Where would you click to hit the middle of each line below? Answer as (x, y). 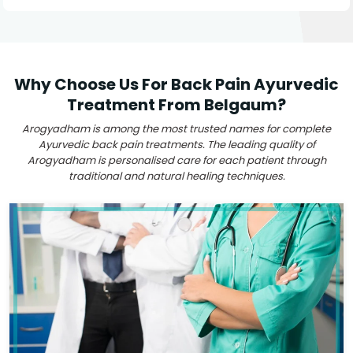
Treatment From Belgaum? (176, 105)
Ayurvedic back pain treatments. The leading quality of (176, 145)
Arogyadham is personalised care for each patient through (176, 160)
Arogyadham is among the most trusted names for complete (176, 129)
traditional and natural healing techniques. (176, 176)
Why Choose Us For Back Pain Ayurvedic (176, 84)
